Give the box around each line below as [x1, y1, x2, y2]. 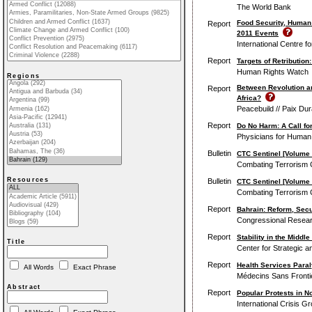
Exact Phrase [73, 263, 116, 272]
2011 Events [237, 29, 279, 37]
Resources [7, 176, 49, 184]
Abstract [7, 283, 41, 291]
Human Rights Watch [237, 67, 309, 76]
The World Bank [237, 2, 291, 11]
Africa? [237, 93, 261, 102]
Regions [7, 72, 40, 79]
